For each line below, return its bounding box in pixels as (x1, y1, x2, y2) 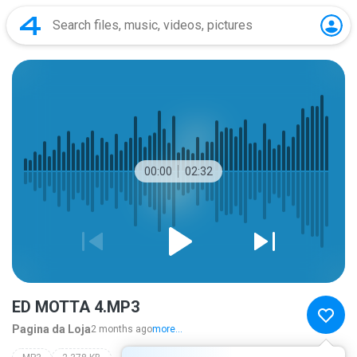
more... (152, 324, 182, 335)
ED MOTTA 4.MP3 (12, 297, 139, 316)
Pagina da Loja (12, 323, 91, 335)
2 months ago (91, 324, 152, 335)
